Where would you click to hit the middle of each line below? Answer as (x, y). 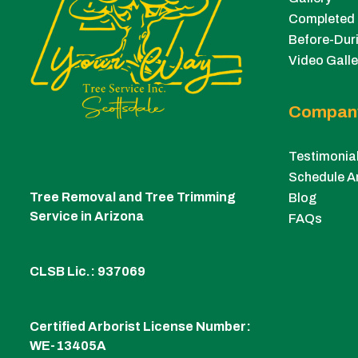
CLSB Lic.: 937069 (88, 272)
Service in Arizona (87, 217)
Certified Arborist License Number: (140, 327)
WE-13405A (68, 346)
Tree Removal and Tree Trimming (133, 197)
